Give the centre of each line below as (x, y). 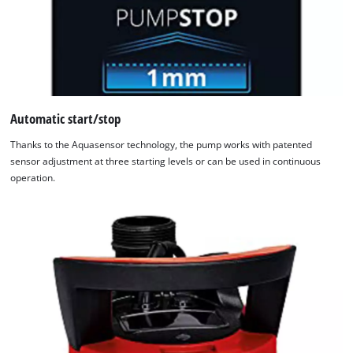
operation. (33, 178)
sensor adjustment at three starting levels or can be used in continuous (166, 162)
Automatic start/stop (66, 118)
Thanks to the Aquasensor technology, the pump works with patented (162, 145)
